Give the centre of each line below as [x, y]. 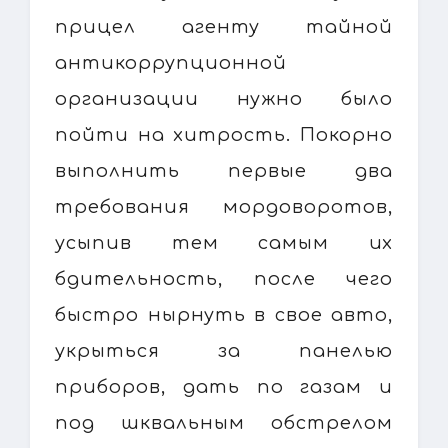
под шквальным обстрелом [224, 422]
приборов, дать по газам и [224, 386]
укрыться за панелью [224, 350]
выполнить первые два [224, 170]
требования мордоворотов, [224, 206]
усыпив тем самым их [224, 242]
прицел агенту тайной [224, 26]
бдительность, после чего [224, 278]
